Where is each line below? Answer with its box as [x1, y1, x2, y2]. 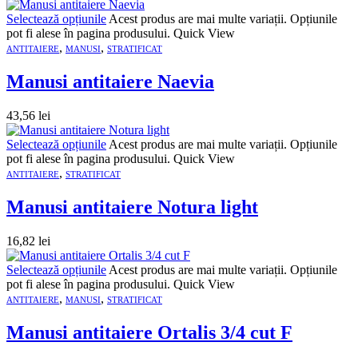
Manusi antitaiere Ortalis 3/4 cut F [6, 321, 292, 343]
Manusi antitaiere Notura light [6, 196, 258, 217]
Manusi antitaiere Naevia [6, 70, 214, 92]
